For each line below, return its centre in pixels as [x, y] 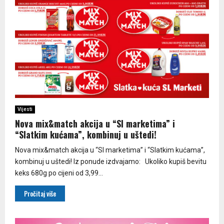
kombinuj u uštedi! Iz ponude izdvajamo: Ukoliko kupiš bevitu [111, 161]
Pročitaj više [40, 193]
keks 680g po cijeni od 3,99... [59, 173]
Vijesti [25, 109]
